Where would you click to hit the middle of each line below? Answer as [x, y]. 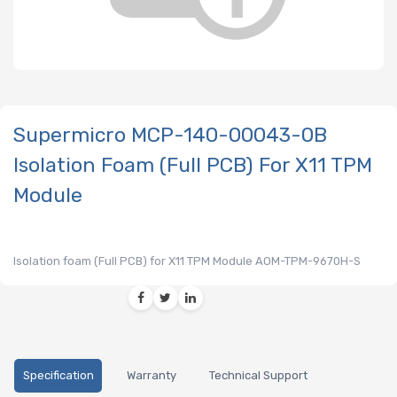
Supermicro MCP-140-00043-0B [170, 134]
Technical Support [258, 376]
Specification [58, 376]
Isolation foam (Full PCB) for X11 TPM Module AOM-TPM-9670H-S [187, 261]
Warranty [151, 376]
